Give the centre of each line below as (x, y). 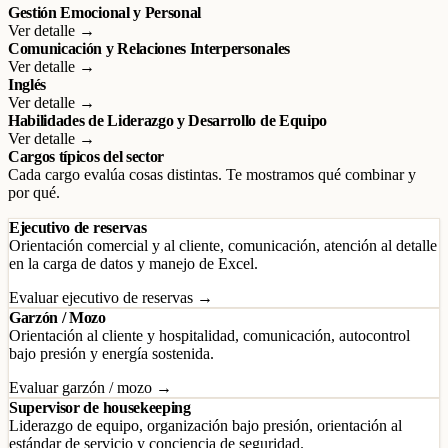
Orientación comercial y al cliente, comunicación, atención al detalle (223, 245)
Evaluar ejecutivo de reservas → (111, 297)
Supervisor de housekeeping (100, 407)
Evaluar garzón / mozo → (90, 387)
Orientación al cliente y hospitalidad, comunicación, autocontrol (209, 335)
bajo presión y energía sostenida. (111, 353)
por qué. (34, 192)
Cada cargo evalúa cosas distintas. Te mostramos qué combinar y (212, 174)
